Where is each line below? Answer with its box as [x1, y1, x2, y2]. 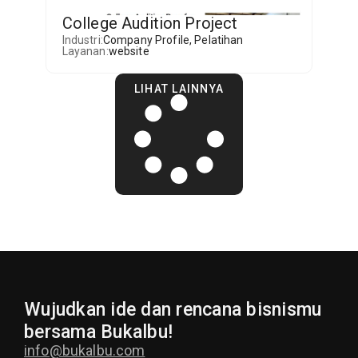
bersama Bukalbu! [24, 321, 173, 344]
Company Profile [102, 34, 190, 46]
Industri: [62, 34, 103, 46]
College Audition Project [62, 14, 238, 33]
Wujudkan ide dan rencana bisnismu [24, 299, 322, 321]
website [108, 45, 149, 58]
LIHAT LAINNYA [133, 82, 225, 95]
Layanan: [62, 45, 109, 58]
